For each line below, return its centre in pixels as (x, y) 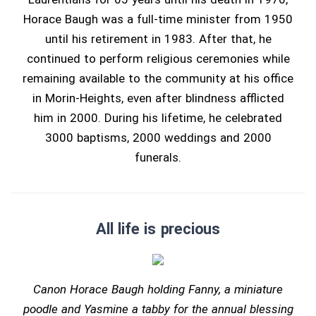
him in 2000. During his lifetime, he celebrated (158, 118)
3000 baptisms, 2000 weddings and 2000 (158, 138)
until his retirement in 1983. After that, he (158, 39)
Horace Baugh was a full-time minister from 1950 (158, 19)
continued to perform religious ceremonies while (158, 59)
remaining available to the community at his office (158, 78)
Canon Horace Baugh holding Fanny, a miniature (158, 289)
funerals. (158, 157)
